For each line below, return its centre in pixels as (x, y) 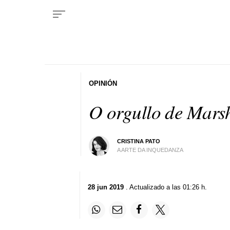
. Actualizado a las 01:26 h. (165, 187)
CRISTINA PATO (139, 141)
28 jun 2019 (106, 187)
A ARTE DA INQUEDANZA (150, 150)
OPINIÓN (103, 83)
